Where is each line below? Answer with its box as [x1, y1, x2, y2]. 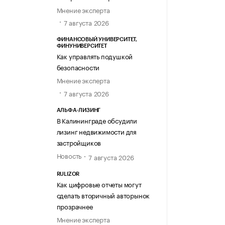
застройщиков [56, 137, 101, 147]
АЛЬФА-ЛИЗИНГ [56, 107, 101, 113]
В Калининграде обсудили [56, 115, 137, 125]
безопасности [56, 62, 100, 72]
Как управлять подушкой [56, 51, 133, 61]
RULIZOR [56, 171, 80, 177]
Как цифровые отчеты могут [56, 178, 142, 189]
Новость [56, 150, 82, 160]
